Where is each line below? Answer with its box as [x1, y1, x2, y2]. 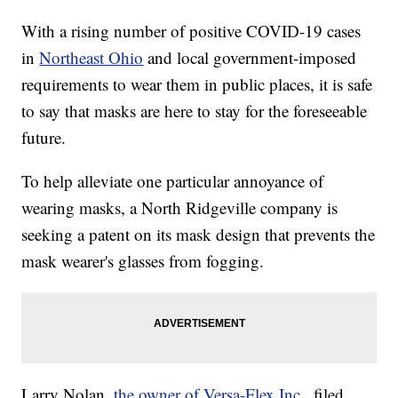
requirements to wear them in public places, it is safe [21, 73, 373, 96]
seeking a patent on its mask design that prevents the [21, 223, 376, 246]
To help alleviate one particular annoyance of [21, 170, 324, 193]
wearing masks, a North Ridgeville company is [21, 196, 338, 219]
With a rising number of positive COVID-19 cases [21, 20, 362, 43]
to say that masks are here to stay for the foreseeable [21, 99, 368, 123]
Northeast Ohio [39, 46, 144, 69]
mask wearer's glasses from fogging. [21, 250, 265, 273]
